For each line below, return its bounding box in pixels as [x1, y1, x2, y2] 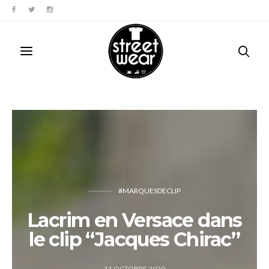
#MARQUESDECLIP [118, 186, 181, 195]
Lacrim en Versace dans [27, 208, 242, 232]
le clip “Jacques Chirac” [29, 228, 240, 251]
